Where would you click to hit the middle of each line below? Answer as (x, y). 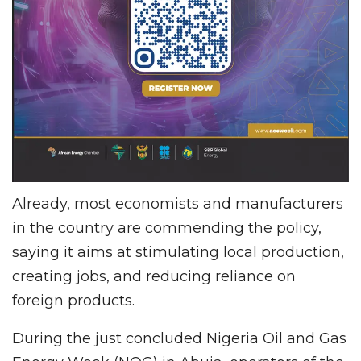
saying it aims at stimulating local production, (178, 252)
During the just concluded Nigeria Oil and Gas (179, 338)
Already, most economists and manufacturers (178, 203)
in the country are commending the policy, (167, 228)
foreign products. (73, 300)
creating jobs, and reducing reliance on (154, 276)
